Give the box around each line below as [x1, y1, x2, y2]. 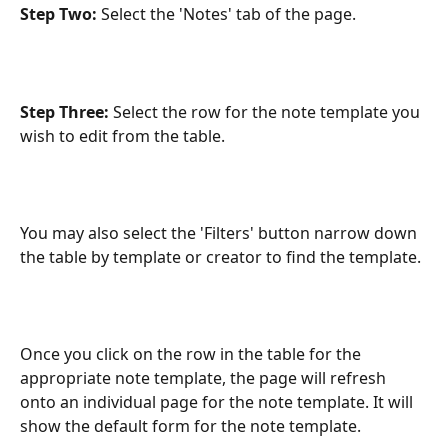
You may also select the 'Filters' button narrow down [20, 221, 421, 244]
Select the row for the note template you [113, 100, 424, 123]
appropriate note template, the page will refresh [20, 366, 390, 389]
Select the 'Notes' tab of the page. [97, 3, 356, 26]
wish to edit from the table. [20, 124, 225, 147]
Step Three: [20, 100, 113, 123]
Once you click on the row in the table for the [20, 342, 365, 365]
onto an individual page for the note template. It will [20, 390, 417, 413]
